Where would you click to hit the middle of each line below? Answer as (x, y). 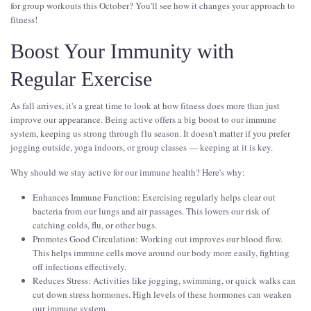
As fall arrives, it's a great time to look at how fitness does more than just (145, 106)
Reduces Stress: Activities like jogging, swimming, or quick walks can (164, 281)
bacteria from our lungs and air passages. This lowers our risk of (151, 211)
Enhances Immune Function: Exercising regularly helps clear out (154, 197)
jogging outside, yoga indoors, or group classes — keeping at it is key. (142, 148)
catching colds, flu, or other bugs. (95, 225)
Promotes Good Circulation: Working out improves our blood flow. (158, 239)
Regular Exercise (81, 79)
